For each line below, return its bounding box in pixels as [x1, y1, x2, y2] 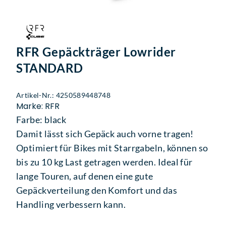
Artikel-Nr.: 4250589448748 [16, 91, 111, 100]
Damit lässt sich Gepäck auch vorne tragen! [16, 128, 194, 140]
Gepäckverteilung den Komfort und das [16, 185, 178, 196]
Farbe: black [16, 114, 67, 126]
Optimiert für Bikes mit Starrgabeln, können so [16, 142, 208, 154]
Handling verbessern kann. [16, 199, 126, 210]
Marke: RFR [16, 100, 60, 112]
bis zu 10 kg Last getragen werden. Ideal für [16, 156, 193, 168]
